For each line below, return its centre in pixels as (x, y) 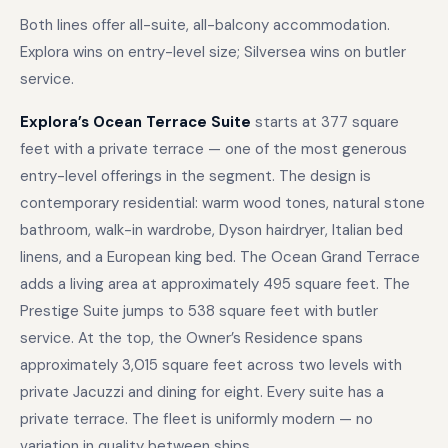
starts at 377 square (325, 122)
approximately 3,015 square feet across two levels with (211, 365)
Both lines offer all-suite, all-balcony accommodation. (205, 25)
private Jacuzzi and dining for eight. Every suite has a (202, 392)
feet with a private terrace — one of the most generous (213, 149)
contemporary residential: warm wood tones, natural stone (222, 203)
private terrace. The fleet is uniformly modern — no (196, 419)
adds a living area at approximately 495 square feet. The (215, 284)
